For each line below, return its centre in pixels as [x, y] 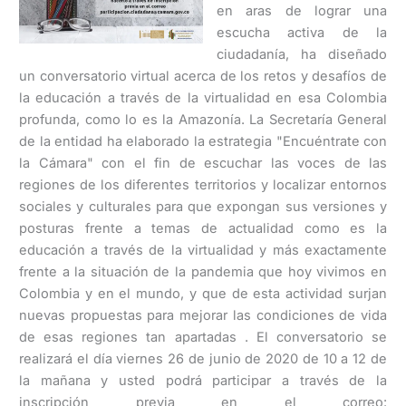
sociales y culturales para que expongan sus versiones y [203, 206]
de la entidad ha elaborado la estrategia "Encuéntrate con [203, 141]
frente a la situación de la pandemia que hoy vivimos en [203, 271]
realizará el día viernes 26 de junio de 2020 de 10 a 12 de [203, 358]
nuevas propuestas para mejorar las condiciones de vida [203, 315]
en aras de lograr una [302, 10]
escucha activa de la [302, 32]
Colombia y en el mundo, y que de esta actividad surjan [203, 293]
